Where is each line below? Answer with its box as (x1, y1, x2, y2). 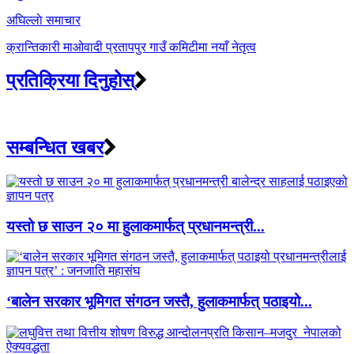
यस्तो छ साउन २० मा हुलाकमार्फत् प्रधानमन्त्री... (6, 217, 265, 235)
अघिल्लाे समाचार (6, 13, 81, 28)
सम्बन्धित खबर (6, 137, 104, 158)
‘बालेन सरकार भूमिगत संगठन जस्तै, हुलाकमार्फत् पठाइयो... (6, 292, 312, 310)
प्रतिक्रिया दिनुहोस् (6, 70, 134, 92)
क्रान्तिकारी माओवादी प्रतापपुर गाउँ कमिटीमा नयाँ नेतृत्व (6, 40, 256, 55)
